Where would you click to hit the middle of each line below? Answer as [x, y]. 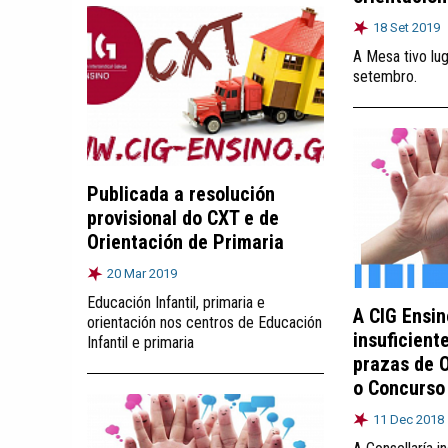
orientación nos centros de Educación [204, 322]
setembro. [385, 76]
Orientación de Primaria [185, 241]
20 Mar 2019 [142, 273]
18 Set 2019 [406, 27]
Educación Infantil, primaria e [176, 302]
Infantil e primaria [140, 342]
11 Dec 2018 [408, 419]
